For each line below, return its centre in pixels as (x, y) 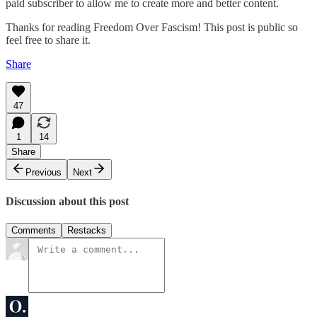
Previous (44, 173)
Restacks (87, 230)
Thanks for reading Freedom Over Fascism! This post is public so (152, 28)
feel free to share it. (48, 40)
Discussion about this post (67, 201)
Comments (34, 230)
